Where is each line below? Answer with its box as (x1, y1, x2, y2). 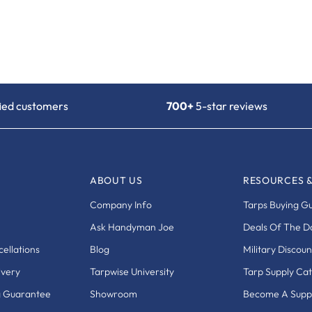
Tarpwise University (89, 265, 174, 278)
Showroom (89, 287, 137, 300)
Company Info (89, 198, 152, 211)
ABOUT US (89, 173, 143, 187)
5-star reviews (194, 98, 267, 113)
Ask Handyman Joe (89, 220, 174, 233)
